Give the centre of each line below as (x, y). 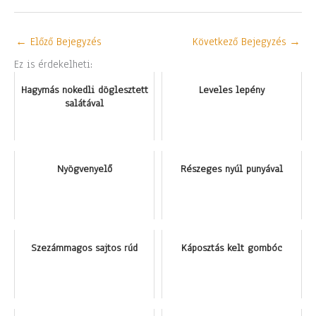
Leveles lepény (232, 90)
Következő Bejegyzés (241, 41)
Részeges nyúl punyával (232, 169)
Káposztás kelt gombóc (232, 248)
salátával (84, 104)
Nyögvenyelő (84, 169)
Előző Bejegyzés (64, 41)
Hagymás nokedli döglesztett (84, 90)
